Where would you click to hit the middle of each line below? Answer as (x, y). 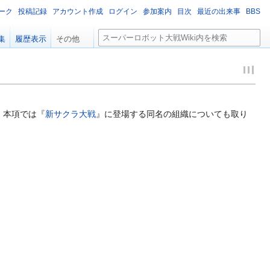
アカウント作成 (78, 11)
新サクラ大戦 (71, 114)
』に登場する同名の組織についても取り (172, 114)
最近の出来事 (219, 11)
